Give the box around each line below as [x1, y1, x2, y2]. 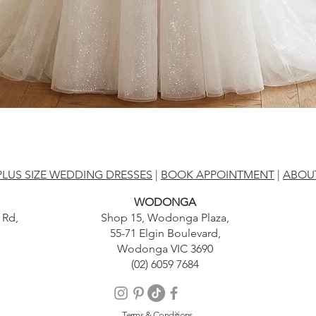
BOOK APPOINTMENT [161, 168, 274, 182]
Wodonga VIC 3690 [117, 242, 213, 256]
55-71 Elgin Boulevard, [109, 226, 221, 241]
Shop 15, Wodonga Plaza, [101, 211, 229, 225]
